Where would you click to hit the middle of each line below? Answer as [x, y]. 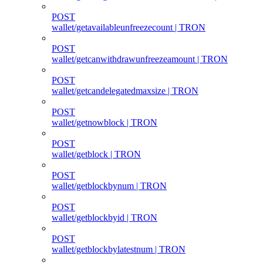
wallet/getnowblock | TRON [104, 122]
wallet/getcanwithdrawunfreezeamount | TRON [140, 59]
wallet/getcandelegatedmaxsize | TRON [125, 90]
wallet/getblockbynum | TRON [109, 186]
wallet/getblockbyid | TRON [104, 217]
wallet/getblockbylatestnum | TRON [119, 249]
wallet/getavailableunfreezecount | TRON [129, 27]
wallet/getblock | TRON [96, 154]
